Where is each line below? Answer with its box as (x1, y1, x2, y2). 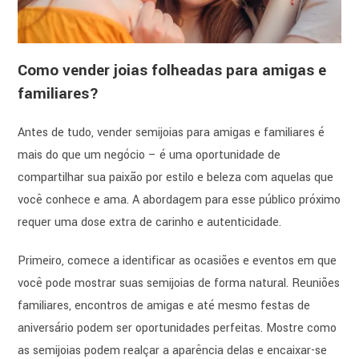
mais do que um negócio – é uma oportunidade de (18, 147, 281, 164)
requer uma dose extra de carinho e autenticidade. (18, 214, 282, 232)
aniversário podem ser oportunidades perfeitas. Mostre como (18, 320, 337, 337)
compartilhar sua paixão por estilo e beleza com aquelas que (18, 169, 334, 187)
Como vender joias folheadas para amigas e (18, 59, 327, 83)
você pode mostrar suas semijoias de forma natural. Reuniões (18, 275, 341, 292)
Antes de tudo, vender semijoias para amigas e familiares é (18, 124, 325, 142)
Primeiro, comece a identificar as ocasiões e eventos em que (18, 252, 337, 270)
